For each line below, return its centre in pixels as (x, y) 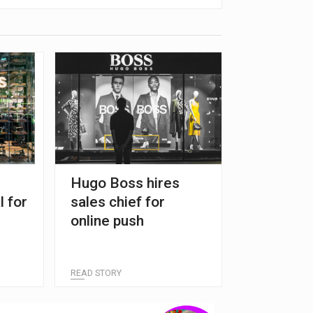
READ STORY (96, 272)
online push (108, 220)
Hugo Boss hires (125, 183)
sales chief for (118, 202)
